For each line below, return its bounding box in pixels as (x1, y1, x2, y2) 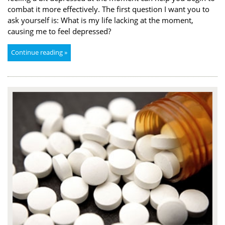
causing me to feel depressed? (8, 26, 111, 36)
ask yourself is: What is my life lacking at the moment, (8, 15, 193, 25)
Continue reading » (11, 47, 67, 57)
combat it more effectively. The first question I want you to (8, 4, 209, 14)
